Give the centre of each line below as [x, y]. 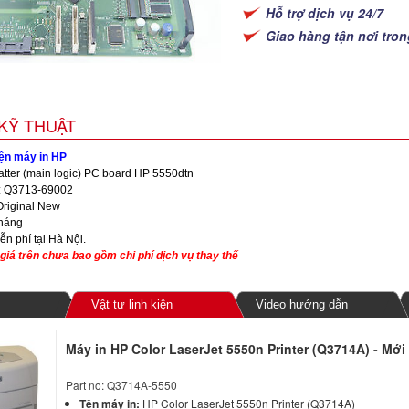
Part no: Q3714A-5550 [122, 384]
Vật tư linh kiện [131, 304]
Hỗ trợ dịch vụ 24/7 [325, 13]
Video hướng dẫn [301, 304]
